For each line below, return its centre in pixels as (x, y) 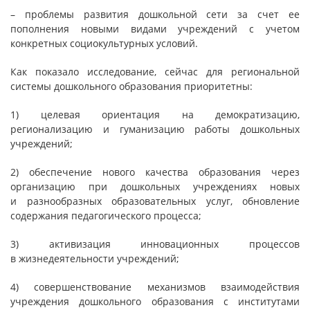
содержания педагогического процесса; (106, 216)
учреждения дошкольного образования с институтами (155, 301)
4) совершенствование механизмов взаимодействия (155, 287)
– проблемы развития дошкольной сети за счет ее (155, 14)
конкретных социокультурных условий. (104, 43)
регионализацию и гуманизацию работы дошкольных (155, 129)
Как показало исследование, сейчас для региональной (155, 72)
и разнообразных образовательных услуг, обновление (155, 201)
